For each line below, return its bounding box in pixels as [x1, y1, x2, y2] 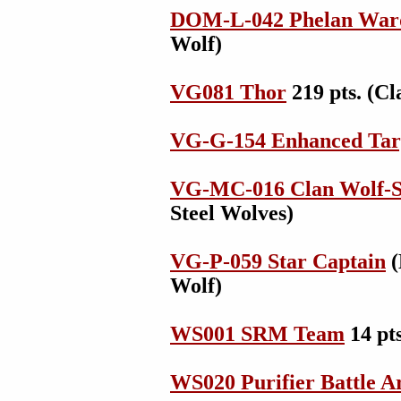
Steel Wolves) [170, 201, 294, 225]
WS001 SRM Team [170, 322, 345, 346]
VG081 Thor [170, 81, 286, 104]
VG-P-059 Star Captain [170, 250, 386, 273]
